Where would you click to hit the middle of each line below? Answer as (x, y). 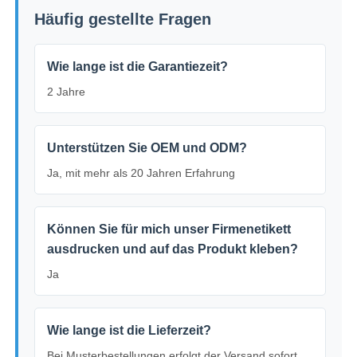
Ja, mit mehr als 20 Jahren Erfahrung (141, 173)
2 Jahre (67, 92)
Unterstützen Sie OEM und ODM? (147, 148)
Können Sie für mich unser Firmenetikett (169, 229)
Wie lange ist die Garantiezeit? (138, 67)
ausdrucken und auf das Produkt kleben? (173, 249)
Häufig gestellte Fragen (123, 20)
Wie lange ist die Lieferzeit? (129, 331)
